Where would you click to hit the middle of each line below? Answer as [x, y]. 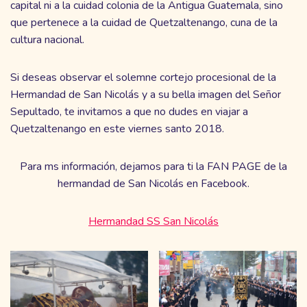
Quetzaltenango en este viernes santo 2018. [117, 128]
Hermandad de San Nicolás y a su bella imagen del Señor [146, 94]
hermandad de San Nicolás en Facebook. [153, 183]
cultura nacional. [47, 39]
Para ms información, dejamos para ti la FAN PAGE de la [153, 166]
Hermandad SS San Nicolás [153, 221]
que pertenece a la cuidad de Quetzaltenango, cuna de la [144, 22]
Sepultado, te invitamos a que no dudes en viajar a [129, 111]
